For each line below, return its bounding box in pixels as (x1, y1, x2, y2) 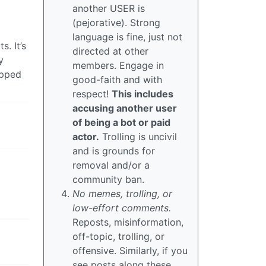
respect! (72, 88, 112, 100)
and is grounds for (72, 145, 155, 157)
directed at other (72, 45, 148, 58)
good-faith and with (72, 74, 162, 86)
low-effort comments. (72, 202, 171, 214)
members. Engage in (72, 59, 164, 72)
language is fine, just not (72, 31, 182, 43)
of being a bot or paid (72, 116, 170, 129)
